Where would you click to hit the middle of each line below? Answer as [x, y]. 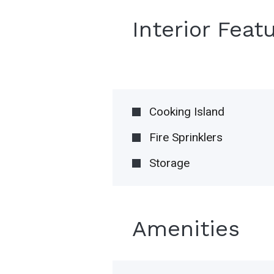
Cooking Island [187, 111]
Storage [170, 163]
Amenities [186, 228]
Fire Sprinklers [186, 137]
